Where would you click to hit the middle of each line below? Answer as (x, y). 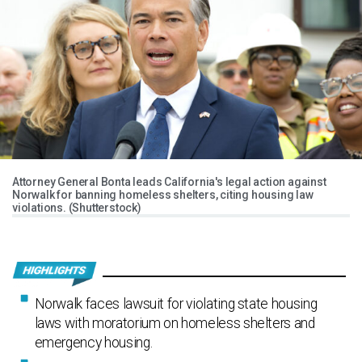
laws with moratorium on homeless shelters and (175, 324)
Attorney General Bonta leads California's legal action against (169, 182)
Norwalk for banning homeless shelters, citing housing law (163, 195)
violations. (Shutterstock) (77, 208)
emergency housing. (93, 343)
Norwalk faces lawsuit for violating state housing (176, 304)
